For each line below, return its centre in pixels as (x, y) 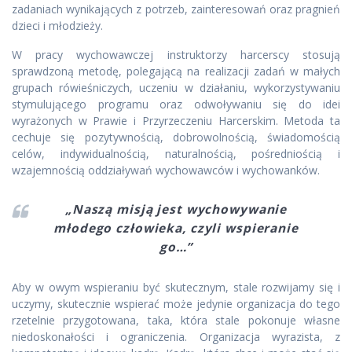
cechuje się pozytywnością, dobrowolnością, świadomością (176, 137)
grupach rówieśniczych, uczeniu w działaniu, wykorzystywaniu (176, 88)
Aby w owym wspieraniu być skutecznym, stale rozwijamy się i (176, 288)
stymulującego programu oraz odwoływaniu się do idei (176, 104)
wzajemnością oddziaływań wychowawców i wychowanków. (166, 170)
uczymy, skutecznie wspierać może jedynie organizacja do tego (176, 304)
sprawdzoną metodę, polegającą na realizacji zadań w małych (176, 71)
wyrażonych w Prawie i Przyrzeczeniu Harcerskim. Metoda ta (176, 121)
